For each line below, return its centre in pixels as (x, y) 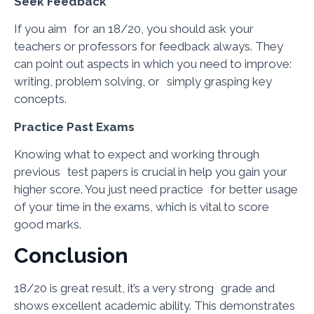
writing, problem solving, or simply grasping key (143, 82)
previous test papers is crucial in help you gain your (151, 172)
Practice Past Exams (74, 127)
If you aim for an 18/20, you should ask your (134, 29)
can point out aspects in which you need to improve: (153, 64)
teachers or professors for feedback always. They (149, 47)
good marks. (48, 225)
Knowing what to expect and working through (137, 155)
